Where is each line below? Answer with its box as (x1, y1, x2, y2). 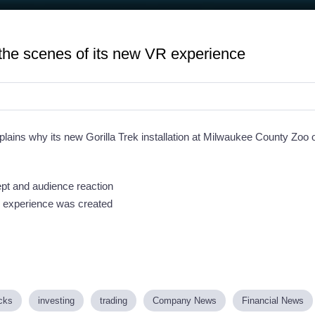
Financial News (242, 295, 304, 306)
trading (100, 295, 127, 306)
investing (38, 295, 75, 306)
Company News (153, 295, 217, 306)
